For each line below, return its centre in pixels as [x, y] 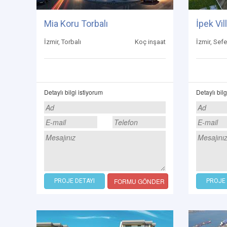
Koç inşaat [150, 42]
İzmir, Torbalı [63, 42]
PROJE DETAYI [74, 181]
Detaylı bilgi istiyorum [73, 92]
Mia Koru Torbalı [76, 24]
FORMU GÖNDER [139, 181]
